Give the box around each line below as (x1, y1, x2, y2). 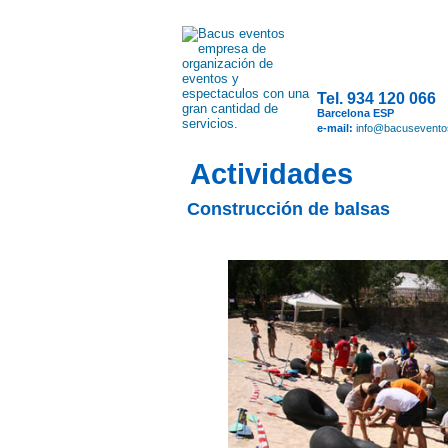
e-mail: (317, 122, 356, 134)
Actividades (190, 158, 353, 190)
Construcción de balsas (182, 199, 390, 219)
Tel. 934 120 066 (317, 90, 436, 107)
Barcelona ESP (317, 107, 394, 119)
